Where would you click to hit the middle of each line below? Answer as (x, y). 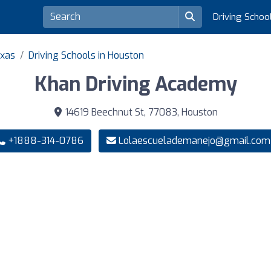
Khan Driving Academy (135, 84)
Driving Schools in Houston (86, 56)
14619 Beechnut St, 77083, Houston (140, 113)
